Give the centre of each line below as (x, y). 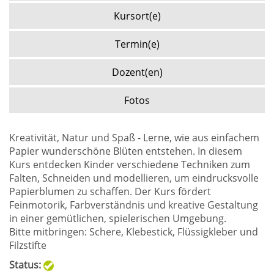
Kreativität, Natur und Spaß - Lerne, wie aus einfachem (134, 138)
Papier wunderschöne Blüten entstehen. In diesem (126, 151)
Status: (25, 265)
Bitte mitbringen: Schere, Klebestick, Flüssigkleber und (134, 232)
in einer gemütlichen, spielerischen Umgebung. (118, 218)
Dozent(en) (137, 72)
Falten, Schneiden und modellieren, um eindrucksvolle (134, 178)
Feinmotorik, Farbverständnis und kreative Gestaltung (134, 205)
